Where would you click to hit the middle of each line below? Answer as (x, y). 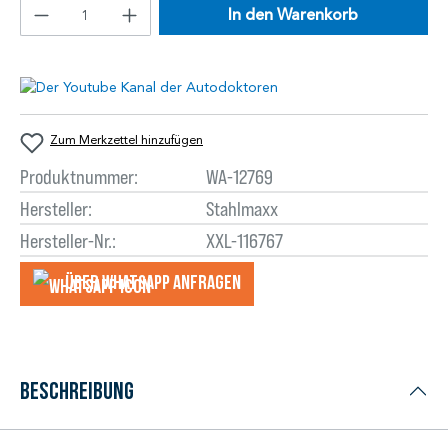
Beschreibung (77, 390)
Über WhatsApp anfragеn (153, 282)
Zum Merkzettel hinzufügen (126, 140)
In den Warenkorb (293, 15)
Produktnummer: (79, 176)
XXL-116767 (244, 240)
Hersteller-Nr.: (68, 240)
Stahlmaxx (241, 208)
